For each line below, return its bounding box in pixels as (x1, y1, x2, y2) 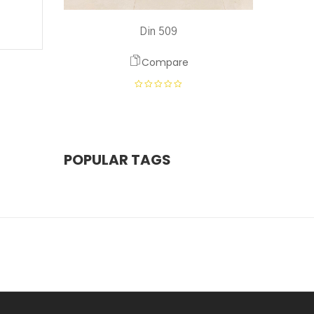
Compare (141, 55, 189, 69)
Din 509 (139, 26, 177, 37)
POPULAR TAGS (64, 150, 171, 170)
